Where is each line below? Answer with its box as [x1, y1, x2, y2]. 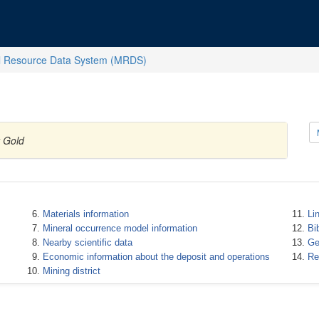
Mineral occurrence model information [42, 223, 197, 234]
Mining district [42, 266, 100, 276]
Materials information [42, 209, 129, 219]
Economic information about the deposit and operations [42, 251, 270, 262]
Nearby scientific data [42, 237, 132, 248]
